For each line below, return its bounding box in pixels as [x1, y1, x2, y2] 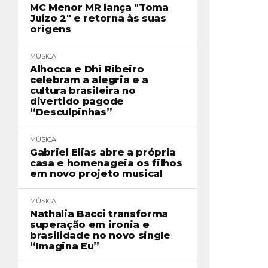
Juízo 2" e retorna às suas [30, 13, 166, 24]
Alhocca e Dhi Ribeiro [30, 63, 144, 75]
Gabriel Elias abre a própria [30, 147, 176, 158]
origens [30, 23, 71, 35]
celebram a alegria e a [30, 74, 148, 86]
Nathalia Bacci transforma [30, 208, 168, 220]
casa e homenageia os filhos [30, 157, 182, 169]
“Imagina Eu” [30, 240, 100, 252]
